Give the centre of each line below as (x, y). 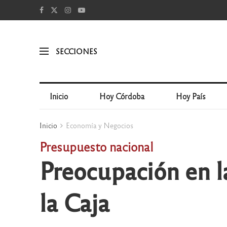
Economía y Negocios (99, 125)
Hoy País (191, 96)
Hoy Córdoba (122, 96)
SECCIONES (76, 51)
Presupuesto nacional (96, 146)
